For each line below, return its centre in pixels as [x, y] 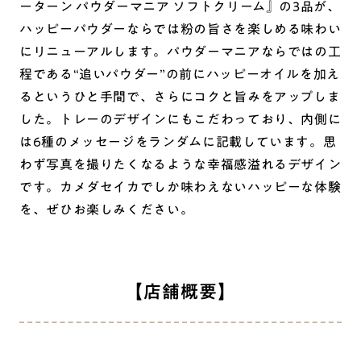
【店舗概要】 [180, 291]
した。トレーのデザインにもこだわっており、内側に [180, 119]
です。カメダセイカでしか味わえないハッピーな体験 [180, 187]
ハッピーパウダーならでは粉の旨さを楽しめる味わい [180, 29]
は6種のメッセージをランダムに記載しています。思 [178, 141]
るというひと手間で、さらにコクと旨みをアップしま [180, 96]
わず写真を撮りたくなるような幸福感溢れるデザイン [180, 164]
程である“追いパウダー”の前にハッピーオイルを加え [180, 74]
